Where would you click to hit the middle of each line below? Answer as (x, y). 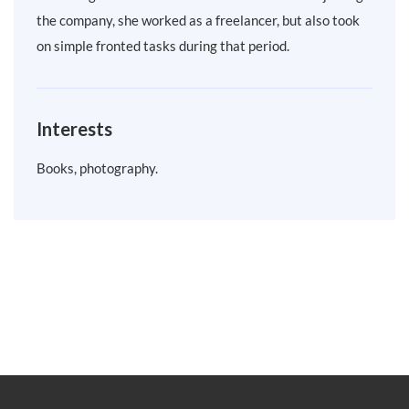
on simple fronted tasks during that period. (163, 46)
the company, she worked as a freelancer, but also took (198, 21)
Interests (74, 129)
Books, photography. (97, 168)
